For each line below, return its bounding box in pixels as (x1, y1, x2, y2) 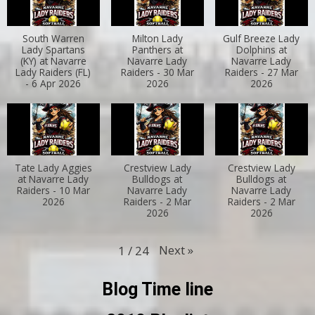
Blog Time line (102, 279, 213, 300)
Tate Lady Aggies (14, 161, 92, 175)
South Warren (22, 32, 84, 46)
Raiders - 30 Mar (120, 65, 194, 79)
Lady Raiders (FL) (15, 65, 91, 79)
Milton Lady (131, 32, 183, 46)
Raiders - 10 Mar (16, 184, 90, 198)
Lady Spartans (21, 43, 85, 57)
